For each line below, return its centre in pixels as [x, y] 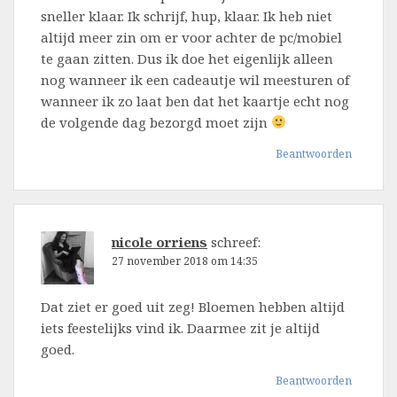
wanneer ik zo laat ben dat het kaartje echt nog [195, 101]
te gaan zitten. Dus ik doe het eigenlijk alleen [187, 58]
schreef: [236, 241]
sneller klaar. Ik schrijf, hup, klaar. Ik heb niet [187, 16]
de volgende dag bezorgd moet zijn [156, 122]
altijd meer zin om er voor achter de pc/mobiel [191, 37]
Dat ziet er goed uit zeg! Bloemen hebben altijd [193, 306]
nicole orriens [160, 241]
